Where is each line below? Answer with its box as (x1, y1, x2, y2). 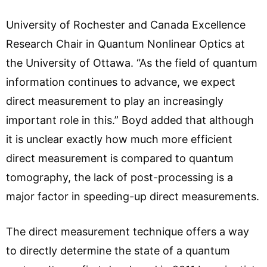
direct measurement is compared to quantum (6, 151, 234, 164)
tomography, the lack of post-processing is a (6, 170, 233, 184)
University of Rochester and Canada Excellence (6, 18, 246, 31)
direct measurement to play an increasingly (6, 94, 223, 107)
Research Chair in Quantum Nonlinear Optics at (6, 37, 245, 50)
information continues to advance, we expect (6, 75, 235, 88)
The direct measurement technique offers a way (6, 225, 249, 238)
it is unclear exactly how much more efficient (6, 132, 232, 145)
